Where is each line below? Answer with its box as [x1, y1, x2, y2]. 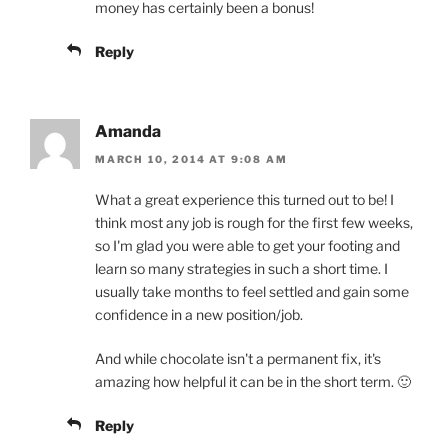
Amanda [95, 121, 161, 141]
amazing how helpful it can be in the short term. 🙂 [95, 373, 411, 391]
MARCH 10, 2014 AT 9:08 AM [95, 153, 288, 166]
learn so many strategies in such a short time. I [95, 260, 388, 278]
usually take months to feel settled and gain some [95, 283, 409, 301]
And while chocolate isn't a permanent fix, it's [95, 350, 381, 368]
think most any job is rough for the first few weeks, [95, 214, 413, 232]
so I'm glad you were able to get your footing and [95, 237, 400, 255]
